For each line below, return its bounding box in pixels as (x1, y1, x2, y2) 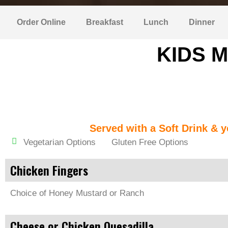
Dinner (189, 18, 215, 26)
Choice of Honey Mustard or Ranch (10, 188, 144, 198)
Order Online (17, 18, 66, 26)
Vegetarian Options (23, 137, 96, 147)
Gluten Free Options (111, 137, 189, 147)
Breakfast (86, 18, 123, 26)
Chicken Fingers (10, 161, 88, 179)
